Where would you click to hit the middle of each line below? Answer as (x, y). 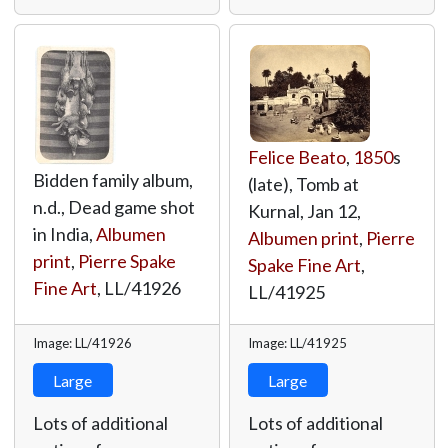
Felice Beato (296, 157)
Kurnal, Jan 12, (304, 211)
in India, (64, 234)
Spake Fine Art (304, 265)
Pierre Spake (126, 261)
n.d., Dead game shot (113, 207)
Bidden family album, (112, 180)
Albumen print (303, 238)
